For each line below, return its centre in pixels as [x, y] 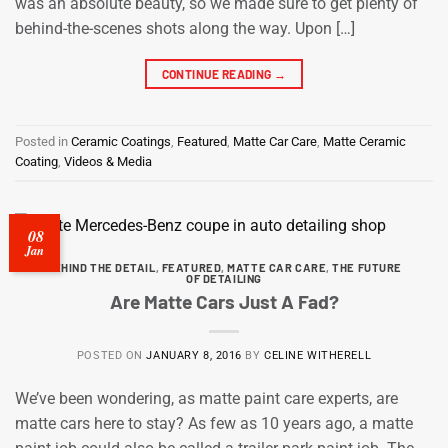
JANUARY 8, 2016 [194, 355]
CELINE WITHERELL [318, 355]
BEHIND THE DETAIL [101, 268]
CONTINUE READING [217, 73]
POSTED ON [111, 355]
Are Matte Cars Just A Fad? [224, 301]
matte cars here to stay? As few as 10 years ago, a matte [214, 423]
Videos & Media [108, 162]
